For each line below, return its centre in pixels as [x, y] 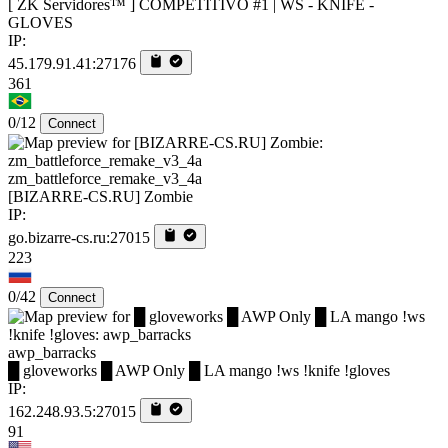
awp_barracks [52, 352]
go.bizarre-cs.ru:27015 [79, 237]
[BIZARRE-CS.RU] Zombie [100, 196]
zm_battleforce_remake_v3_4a [105, 178]
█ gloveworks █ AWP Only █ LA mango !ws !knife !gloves [199, 370]
